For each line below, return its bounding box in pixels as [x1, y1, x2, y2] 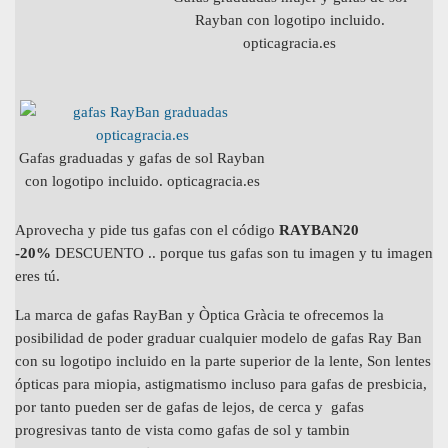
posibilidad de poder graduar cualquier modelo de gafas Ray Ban [15, 328, 422, 346]
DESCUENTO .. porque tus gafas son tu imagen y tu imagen [55, 243, 433, 261]
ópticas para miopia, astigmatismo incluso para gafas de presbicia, [15, 374, 427, 392]
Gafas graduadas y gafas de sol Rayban [19, 148, 265, 166]
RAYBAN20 [279, 220, 359, 238]
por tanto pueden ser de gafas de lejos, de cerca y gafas [15, 397, 364, 415]
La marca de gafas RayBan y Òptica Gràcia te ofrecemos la [15, 305, 384, 323]
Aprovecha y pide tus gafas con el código [15, 220, 279, 238]
